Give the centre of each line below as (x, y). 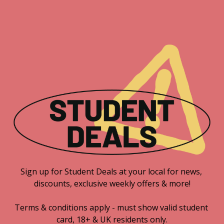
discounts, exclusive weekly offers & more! (112, 184)
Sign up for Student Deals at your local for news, (111, 172)
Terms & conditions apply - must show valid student (111, 208)
